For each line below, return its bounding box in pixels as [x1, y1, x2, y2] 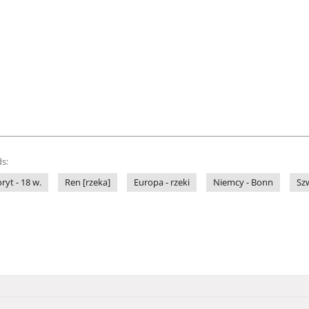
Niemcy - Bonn [213, 177, 273, 188]
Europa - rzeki [134, 177, 190, 188]
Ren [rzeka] [65, 177, 110, 188]
